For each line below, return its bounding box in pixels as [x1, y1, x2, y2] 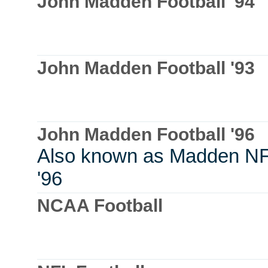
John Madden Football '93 [37, 58, 255, 78]
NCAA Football [37, 196, 163, 216]
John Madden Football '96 [37, 124, 255, 145]
